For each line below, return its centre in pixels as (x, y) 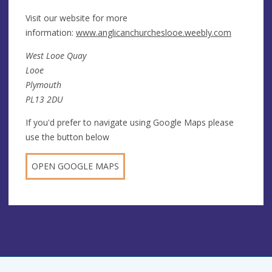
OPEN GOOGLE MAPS (75, 166)
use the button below (67, 137)
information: (51, 32)
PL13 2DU (44, 99)
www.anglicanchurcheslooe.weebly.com (154, 32)
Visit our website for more (76, 18)
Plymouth (43, 84)
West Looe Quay (56, 55)
